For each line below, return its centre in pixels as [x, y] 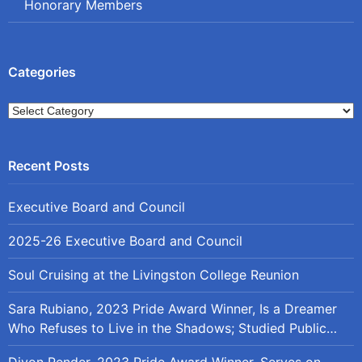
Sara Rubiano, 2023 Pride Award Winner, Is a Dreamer [173, 308]
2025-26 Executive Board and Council [126, 240]
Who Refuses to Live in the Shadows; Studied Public [167, 328]
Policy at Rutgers [60, 347]
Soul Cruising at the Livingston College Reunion [154, 274]
